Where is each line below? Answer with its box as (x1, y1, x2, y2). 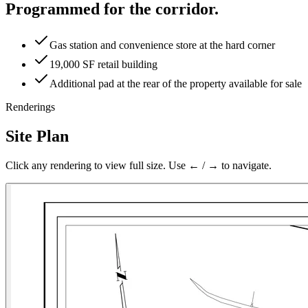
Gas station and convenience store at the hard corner (49, 38, 275, 51)
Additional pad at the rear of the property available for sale (49, 77, 302, 89)
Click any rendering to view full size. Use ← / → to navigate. (5, 159, 272, 171)
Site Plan (5, 126, 69, 145)
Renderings (5, 100, 55, 113)
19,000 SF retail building (49, 58, 157, 70)
